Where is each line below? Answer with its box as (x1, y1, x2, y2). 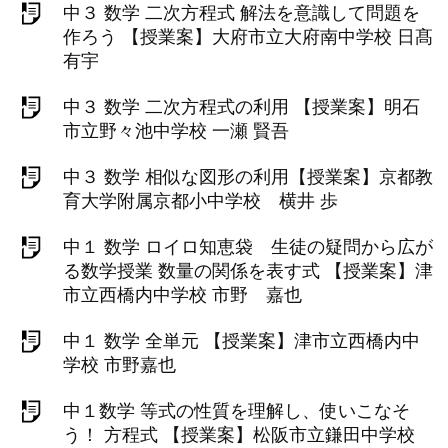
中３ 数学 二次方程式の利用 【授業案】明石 (63, 97, 420, 117)
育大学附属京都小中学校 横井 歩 (63, 191, 338, 211)
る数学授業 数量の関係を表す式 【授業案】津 (63, 261, 433, 281)
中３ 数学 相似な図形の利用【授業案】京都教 (63, 167, 433, 187)
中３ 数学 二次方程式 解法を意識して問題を (63, 3, 420, 23)
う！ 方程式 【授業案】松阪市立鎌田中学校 (63, 425, 415, 445)
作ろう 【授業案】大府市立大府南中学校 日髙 (63, 27, 433, 47)
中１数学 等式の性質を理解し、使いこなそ (63, 401, 410, 421)
